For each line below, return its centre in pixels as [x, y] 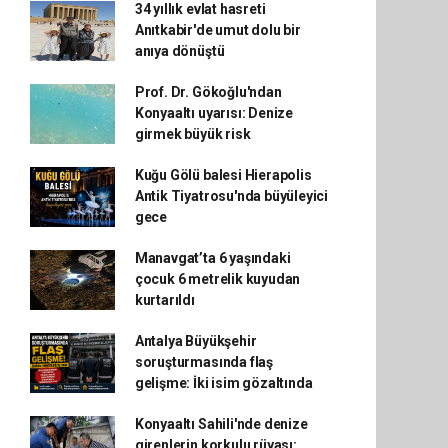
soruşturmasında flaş [203, 362]
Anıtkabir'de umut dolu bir [217, 30]
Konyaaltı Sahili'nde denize [221, 424]
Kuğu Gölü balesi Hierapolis [223, 175]
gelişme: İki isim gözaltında [223, 383]
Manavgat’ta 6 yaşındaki [212, 258]
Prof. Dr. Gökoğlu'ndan [208, 92]
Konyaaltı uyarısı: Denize [214, 113]
